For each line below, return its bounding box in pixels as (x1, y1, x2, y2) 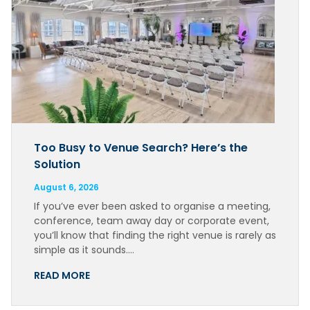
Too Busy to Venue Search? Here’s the (34, 140, 248, 156)
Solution (34, 156, 80, 173)
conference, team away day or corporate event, (34, 214, 269, 228)
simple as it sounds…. (34, 243, 134, 257)
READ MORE (34, 268, 90, 283)
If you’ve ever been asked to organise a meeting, (34, 199, 271, 214)
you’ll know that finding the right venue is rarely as (34, 228, 276, 243)
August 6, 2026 (34, 181, 99, 194)
